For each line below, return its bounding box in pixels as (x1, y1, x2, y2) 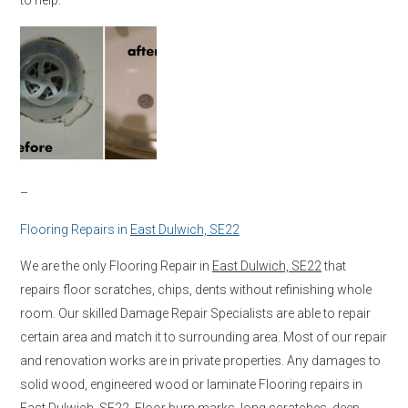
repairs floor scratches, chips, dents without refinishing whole (20, 281, 372, 297)
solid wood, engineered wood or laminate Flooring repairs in (20, 376, 362, 392)
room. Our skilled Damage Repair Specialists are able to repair (20, 305, 371, 321)
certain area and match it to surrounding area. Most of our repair (20, 329, 387, 344)
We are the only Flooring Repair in (20, 258, 212, 273)
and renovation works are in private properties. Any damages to (20, 352, 381, 368)
